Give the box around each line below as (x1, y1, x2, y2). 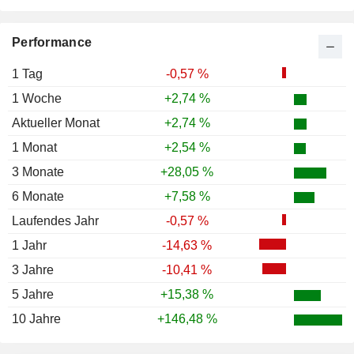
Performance (12, 36, 92, 50)
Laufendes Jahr (12, 214, 99, 228)
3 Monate (12, 165, 64, 179)
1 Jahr (12, 239, 47, 253)
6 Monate (12, 190, 64, 204)
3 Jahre (12, 263, 54, 277)
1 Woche (12, 92, 62, 106)
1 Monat (12, 141, 57, 155)
